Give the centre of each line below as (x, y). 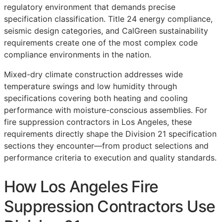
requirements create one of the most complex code (101, 43)
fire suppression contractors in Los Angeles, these (98, 122)
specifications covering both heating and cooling (96, 98)
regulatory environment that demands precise (90, 7)
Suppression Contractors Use (110, 206)
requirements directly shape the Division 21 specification (110, 134)
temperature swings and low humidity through (90, 86)
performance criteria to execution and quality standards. (110, 158)
